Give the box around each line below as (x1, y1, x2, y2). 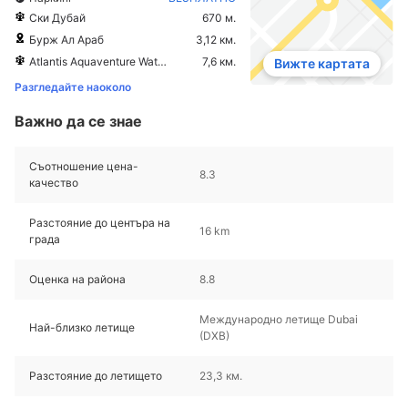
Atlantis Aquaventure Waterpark (29, 54, 158, 68)
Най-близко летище (29, 320, 135, 334)
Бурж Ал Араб (29, 32, 104, 46)
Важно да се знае (15, 111, 142, 130)
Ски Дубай (29, 10, 86, 25)
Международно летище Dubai (199, 311, 358, 326)
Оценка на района (29, 271, 126, 286)
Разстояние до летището (29, 368, 162, 382)
